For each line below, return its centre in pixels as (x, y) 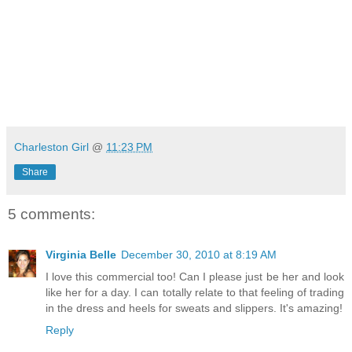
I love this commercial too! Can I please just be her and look (195, 277)
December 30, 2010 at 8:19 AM (199, 255)
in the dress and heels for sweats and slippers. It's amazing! (194, 308)
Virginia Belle (81, 255)
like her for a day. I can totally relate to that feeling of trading (195, 293)
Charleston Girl (51, 147)
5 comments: (51, 214)
